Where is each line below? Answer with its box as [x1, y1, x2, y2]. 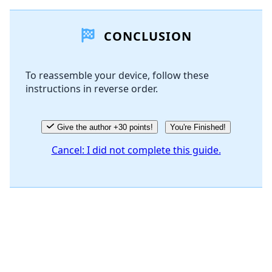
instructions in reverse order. [25, 82, 158, 96]
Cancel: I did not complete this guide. [51, 143, 221, 157]
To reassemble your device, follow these [25, 69, 209, 83]
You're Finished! [169, 123, 226, 132]
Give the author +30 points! [56, 123, 153, 132]
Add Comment [28, 31, 97, 45]
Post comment [188, 84, 239, 93]
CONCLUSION [100, 28, 192, 45]
